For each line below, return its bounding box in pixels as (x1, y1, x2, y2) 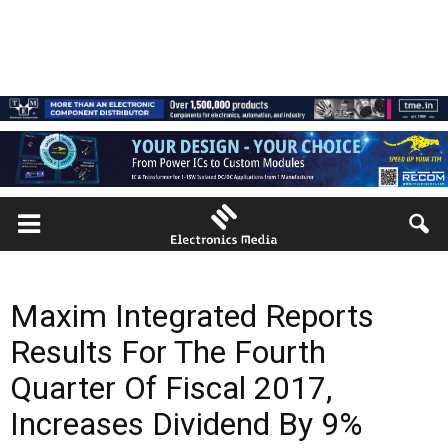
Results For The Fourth (10, 333, 326, 371)
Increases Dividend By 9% (10, 405, 363, 443)
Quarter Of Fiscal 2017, (10, 369, 332, 407)
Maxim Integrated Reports (10, 297, 374, 335)
